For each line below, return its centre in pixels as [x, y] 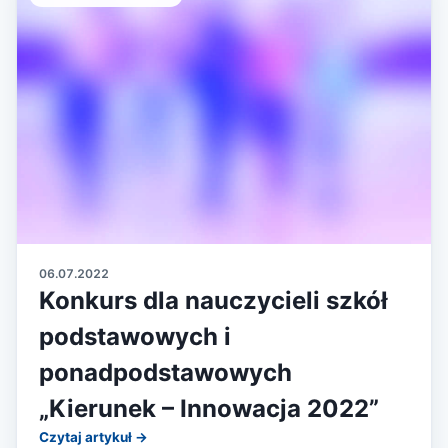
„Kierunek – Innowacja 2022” [209, 409]
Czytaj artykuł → [93, 437]
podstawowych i [135, 337]
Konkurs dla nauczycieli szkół [213, 301]
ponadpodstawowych [165, 373]
